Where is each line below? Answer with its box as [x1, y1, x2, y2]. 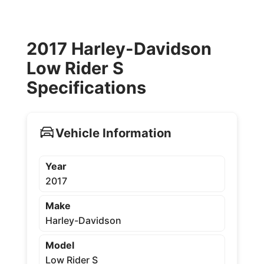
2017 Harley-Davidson [26, 38, 212, 59]
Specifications [26, 77, 146, 98]
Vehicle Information [55, 125, 171, 140]
